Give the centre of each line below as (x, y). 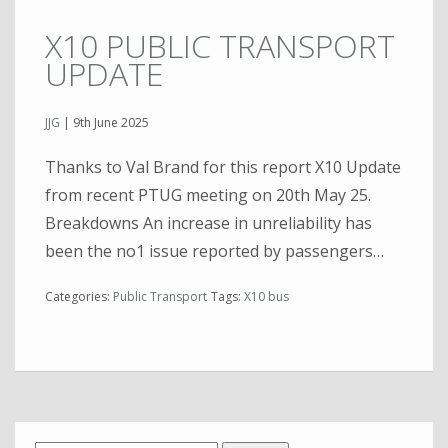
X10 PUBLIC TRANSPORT (220, 45)
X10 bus (266, 297)
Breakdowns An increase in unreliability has (208, 223)
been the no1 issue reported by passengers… (214, 251)
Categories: (79, 297)
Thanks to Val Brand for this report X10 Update (223, 167)
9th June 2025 (111, 123)
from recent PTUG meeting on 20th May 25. (208, 195)
